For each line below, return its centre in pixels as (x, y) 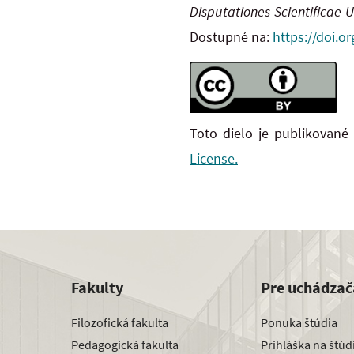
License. (214, 158)
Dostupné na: (231, 37)
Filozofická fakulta (120, 322)
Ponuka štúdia (299, 322)
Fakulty (97, 288)
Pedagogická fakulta (125, 344)
